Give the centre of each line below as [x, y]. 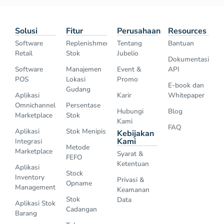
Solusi [26, 31]
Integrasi [28, 141]
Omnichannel [35, 105]
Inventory [30, 177]
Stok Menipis [86, 131]
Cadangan [81, 209]
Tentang [129, 43]
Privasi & [131, 180]
